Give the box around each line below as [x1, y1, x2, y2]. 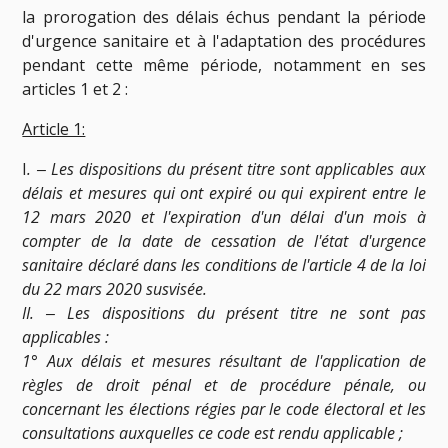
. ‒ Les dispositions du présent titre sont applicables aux [27, 157, 426, 180]
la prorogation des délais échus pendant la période [22, 5, 426, 28]
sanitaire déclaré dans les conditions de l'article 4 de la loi [22, 253, 426, 276]
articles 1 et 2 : [22, 77, 129, 100]
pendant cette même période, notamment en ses [22, 53, 426, 76]
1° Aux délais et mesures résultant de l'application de [22, 349, 426, 372]
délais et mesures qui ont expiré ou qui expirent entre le [22, 181, 426, 204]
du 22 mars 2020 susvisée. [22, 277, 208, 300]
